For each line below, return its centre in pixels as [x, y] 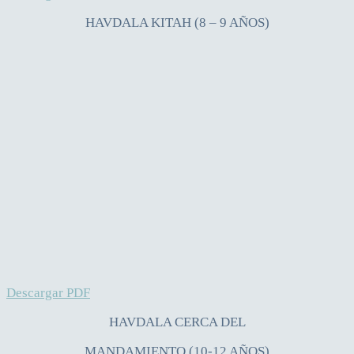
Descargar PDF [48, 292]
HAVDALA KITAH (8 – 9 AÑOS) [177, 22]
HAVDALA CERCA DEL [177, 322]
